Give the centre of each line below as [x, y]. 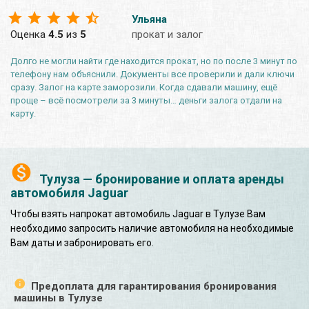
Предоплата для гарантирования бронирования [154, 286]
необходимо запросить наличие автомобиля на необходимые [152, 228]
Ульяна [149, 19]
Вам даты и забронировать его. [82, 242]
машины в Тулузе [58, 298]
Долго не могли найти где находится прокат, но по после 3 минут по [154, 61]
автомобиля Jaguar [69, 192]
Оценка [29, 34]
